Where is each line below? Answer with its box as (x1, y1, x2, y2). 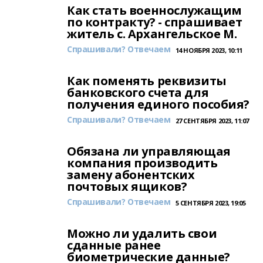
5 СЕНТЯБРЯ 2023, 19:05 (175, 198, 246, 207)
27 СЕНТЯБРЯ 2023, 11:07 (175, 116, 249, 125)
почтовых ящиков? (67, 178, 187, 194)
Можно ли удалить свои (67, 225, 217, 241)
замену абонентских (67, 167, 195, 183)
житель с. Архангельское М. (67, 26, 237, 42)
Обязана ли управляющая (67, 143, 231, 159)
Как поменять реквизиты (67, 73, 227, 89)
